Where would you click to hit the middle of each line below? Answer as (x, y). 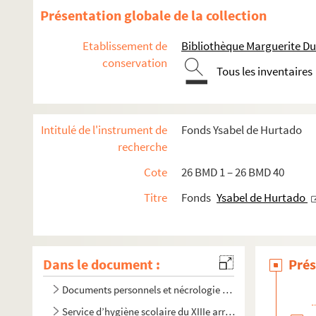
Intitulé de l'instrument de (104, 130)
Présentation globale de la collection (153, 15)
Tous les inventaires (265, 71)
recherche (142, 147)
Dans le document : (102, 264)
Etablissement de (125, 46)
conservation (135, 63)
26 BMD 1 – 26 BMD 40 (233, 172)
